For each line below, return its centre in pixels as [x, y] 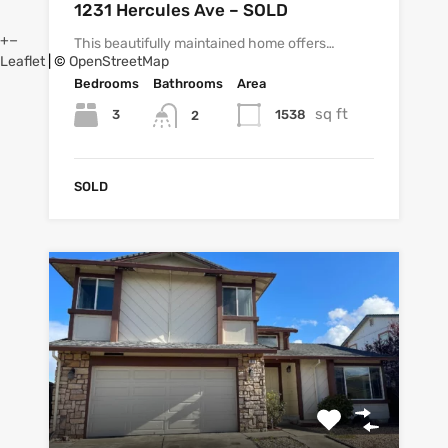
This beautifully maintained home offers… [204, 44]
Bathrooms [188, 84]
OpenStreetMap [119, 62]
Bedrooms [106, 84]
